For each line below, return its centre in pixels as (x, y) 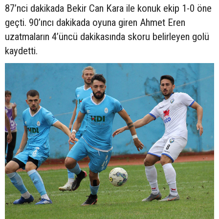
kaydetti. (21, 51)
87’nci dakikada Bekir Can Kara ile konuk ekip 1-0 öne (108, 8)
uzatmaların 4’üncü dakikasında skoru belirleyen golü (107, 36)
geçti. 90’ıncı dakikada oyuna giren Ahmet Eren (95, 22)
